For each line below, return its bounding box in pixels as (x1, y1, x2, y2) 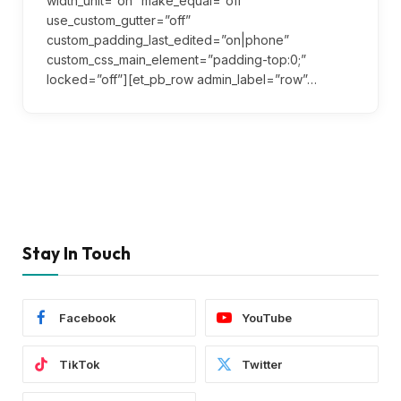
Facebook (59, 311, 116, 326)
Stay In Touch (22, 243, 131, 265)
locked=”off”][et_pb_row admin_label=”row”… (47, 72, 317, 88)
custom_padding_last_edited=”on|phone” (47, 32, 289, 48)
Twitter (242, 357, 282, 372)
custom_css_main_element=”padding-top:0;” (47, 52, 306, 68)
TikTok (59, 357, 100, 372)
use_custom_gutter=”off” (47, 13, 191, 29)
